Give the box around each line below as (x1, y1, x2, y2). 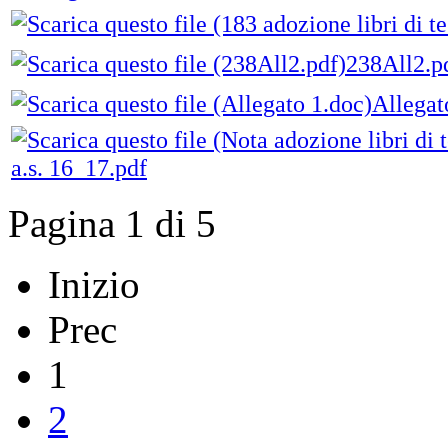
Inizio (48, 263, 140, 307)
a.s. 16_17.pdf (11, 154, 147, 182)
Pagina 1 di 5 (8, 202, 216, 246)
